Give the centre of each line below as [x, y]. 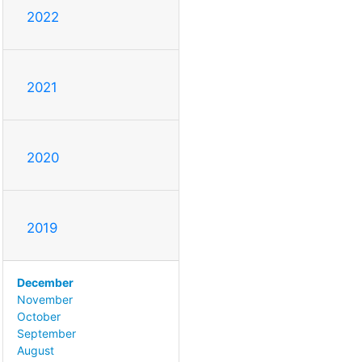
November [45, 300]
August [36, 351]
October [39, 317]
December [45, 283]
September [46, 334]
